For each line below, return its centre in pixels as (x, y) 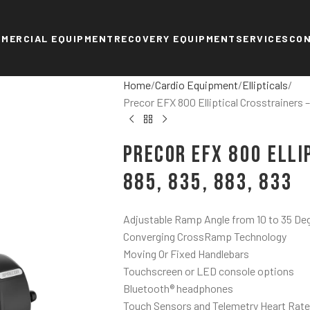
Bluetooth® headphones (178, 288)
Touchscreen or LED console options (208, 271)
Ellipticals (265, 85)
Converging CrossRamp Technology (204, 236)
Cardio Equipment (196, 85)
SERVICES (262, 38)
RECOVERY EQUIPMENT (175, 38)
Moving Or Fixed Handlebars (186, 254)
